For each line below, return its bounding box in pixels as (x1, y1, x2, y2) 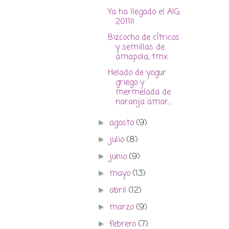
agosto (109, 117, 137, 130)
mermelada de (115, 86, 171, 99)
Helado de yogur (107, 67, 166, 80)
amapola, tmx (115, 51, 168, 64)
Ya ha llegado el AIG (107, 6, 179, 19)
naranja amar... (115, 96, 171, 109)
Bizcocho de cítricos (107, 32, 179, 44)
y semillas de (115, 41, 165, 54)
